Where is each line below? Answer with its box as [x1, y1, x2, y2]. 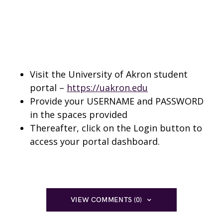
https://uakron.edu [67, 82, 148, 94]
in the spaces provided [30, 109, 127, 120]
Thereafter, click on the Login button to [30, 122, 202, 134]
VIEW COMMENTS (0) [70, 196, 142, 204]
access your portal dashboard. [30, 135, 160, 147]
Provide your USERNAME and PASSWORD [30, 95, 204, 107]
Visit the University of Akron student [30, 68, 188, 80]
